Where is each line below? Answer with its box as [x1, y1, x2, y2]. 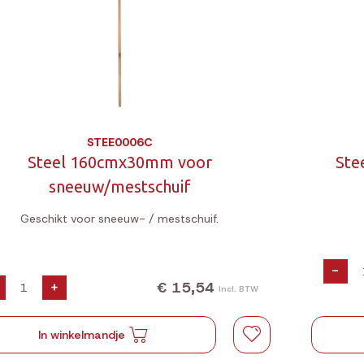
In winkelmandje [37, 327, 125, 342]
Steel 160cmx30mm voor [27, 153, 212, 171]
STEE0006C [86, 135, 153, 149]
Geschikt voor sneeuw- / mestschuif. [20, 211, 219, 226]
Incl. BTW [218, 283, 258, 294]
